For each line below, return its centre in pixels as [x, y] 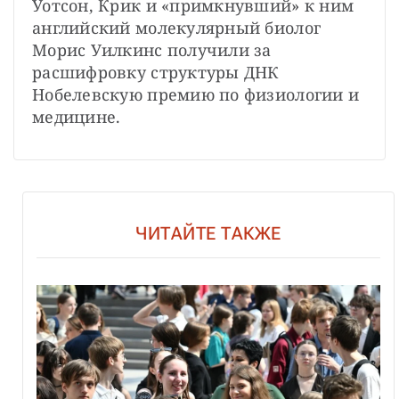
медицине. [77, 116]
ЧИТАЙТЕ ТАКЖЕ [208, 233]
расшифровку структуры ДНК [156, 72]
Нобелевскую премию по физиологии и [196, 94]
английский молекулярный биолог [177, 27]
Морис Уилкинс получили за [152, 49]
